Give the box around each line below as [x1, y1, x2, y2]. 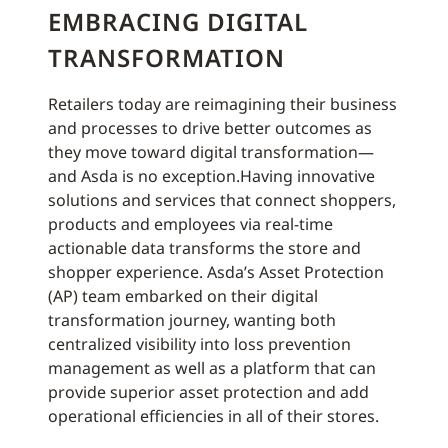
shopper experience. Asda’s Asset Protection [48, 261, 384, 283]
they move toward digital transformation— [48, 141, 374, 163]
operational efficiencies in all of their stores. [48, 405, 379, 427]
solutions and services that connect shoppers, [48, 189, 396, 211]
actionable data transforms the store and [48, 237, 361, 259]
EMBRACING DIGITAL [48, 5, 308, 38]
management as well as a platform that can [48, 357, 376, 379]
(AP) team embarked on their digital [48, 285, 318, 307]
